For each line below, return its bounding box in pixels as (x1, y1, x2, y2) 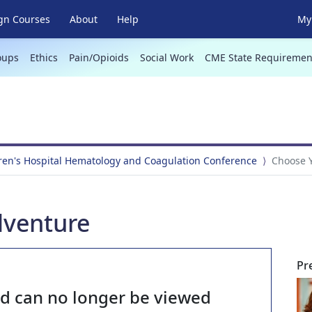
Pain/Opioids (68, 51, 129, 64)
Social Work (139, 51, 194, 64)
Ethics (29, 51, 58, 64)
